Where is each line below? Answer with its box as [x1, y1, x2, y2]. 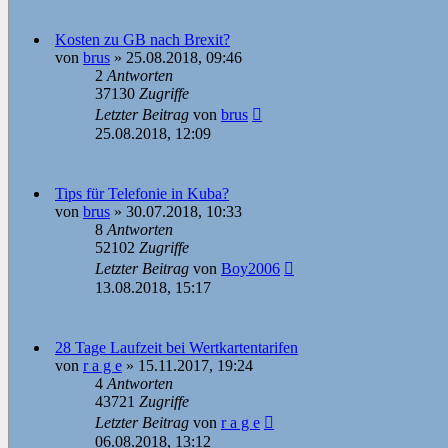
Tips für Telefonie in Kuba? [55, 185, 229, 203]
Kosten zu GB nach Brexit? [55, 31, 230, 49]
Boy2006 [221, 260, 280, 278]
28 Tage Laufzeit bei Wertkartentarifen [55, 339, 298, 357]
